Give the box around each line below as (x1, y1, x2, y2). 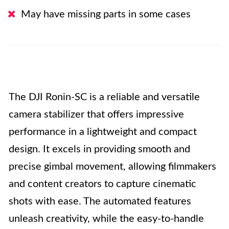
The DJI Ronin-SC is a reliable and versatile (9, 92, 200, 102)
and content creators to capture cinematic (9, 179, 196, 189)
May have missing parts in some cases (21, 9, 191, 19)
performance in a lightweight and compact (9, 127, 197, 137)
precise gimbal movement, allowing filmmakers (9, 162, 216, 172)
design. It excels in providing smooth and (9, 144, 190, 154)
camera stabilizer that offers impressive (9, 109, 184, 120)
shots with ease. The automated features (9, 196, 191, 207)
